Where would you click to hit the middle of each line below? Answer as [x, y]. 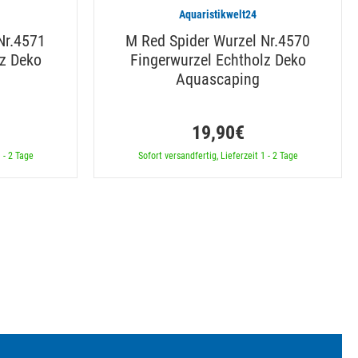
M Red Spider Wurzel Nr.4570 [218, 40]
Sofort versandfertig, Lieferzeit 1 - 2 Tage [218, 155]
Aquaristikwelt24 [218, 14]
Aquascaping [218, 79]
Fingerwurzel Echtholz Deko [218, 60]
